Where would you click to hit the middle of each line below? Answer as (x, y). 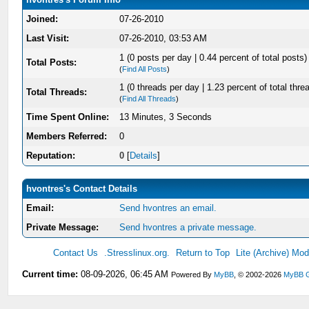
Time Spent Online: (68, 117)
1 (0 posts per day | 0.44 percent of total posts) (213, 58)
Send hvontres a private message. (188, 228)
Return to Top (203, 253)
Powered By (193, 275)
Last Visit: (48, 39)
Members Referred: (67, 137)
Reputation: (51, 156)
